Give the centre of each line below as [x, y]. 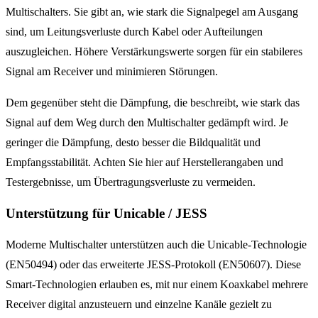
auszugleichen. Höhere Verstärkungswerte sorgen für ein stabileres [154, 52]
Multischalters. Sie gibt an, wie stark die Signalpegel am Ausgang [152, 12]
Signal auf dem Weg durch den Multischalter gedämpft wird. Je [147, 123]
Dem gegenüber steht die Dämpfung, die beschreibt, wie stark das [153, 103]
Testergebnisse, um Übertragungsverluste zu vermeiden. [131, 182]
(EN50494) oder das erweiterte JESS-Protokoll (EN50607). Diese [153, 264]
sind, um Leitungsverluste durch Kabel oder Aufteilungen [134, 32]
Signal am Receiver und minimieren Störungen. [112, 72]
